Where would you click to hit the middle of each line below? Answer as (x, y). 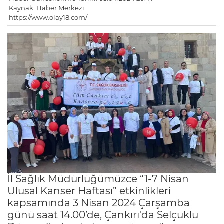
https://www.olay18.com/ (48, 18)
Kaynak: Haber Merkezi (47, 8)
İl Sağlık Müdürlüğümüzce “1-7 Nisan (98, 179)
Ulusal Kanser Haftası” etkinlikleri (89, 191)
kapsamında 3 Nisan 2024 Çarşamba (99, 203)
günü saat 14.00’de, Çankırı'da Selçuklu (103, 215)
